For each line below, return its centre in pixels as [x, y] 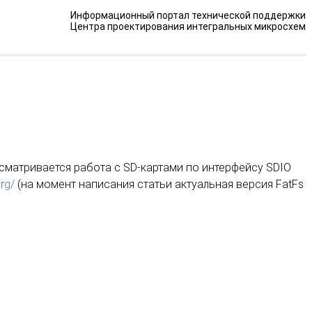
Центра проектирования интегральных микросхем [188, 26]
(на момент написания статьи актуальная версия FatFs [159, 184]
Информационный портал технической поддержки [188, 15]
